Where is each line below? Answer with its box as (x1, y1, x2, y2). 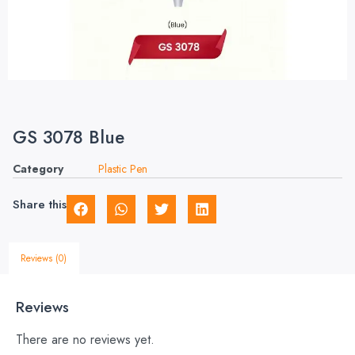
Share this (13, 195, 67, 214)
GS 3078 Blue (13, 124, 124, 150)
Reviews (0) (21, 250, 67, 265)
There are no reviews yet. (16, 330, 155, 349)
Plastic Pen (98, 161, 147, 177)
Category (13, 161, 63, 177)
